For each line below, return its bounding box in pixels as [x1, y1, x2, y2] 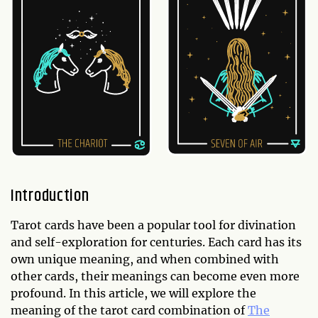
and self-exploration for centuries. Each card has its [11, 234, 302, 249]
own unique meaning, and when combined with [11, 251, 279, 266]
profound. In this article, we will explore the [11, 285, 256, 300]
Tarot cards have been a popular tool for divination [11, 217, 296, 232]
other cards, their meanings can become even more [11, 268, 300, 283]
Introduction [11, 182, 89, 209]
